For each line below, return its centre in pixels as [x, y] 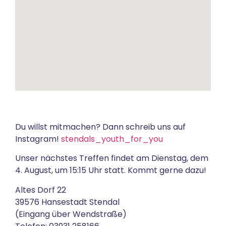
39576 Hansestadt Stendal [67, 202]
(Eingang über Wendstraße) [71, 214]
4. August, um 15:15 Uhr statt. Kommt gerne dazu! [111, 171]
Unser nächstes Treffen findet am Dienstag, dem [112, 158]
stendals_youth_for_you [112, 139]
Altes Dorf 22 [41, 190]
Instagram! [38, 139]
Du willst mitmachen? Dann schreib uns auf [100, 127]
